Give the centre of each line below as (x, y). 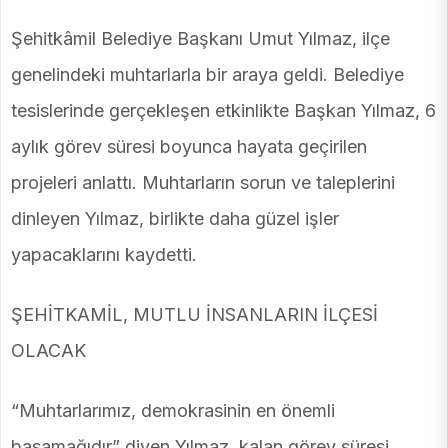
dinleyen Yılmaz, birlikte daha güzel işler (175, 219)
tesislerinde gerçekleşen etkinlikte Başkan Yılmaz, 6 (223, 111)
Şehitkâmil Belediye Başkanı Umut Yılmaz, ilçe (200, 39)
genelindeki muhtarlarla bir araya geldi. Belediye (207, 75)
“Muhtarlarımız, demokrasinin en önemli (173, 411)
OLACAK (48, 351)
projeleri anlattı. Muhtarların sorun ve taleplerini (203, 183)
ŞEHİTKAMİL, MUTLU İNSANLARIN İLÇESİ (194, 315)
